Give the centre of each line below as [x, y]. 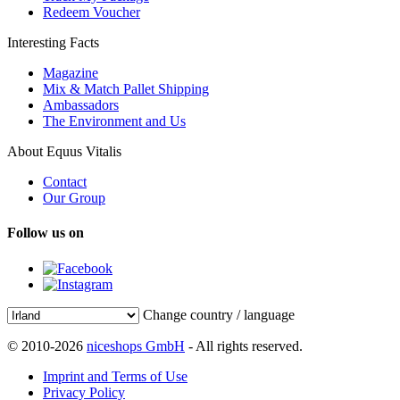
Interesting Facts [53, 43]
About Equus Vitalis [64, 152]
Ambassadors [81, 105]
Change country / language [219, 314]
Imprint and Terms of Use [115, 376]
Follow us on [46, 233]
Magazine [71, 73]
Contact [65, 182]
